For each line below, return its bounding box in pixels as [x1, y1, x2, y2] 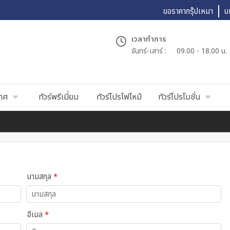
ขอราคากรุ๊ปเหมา [163, 6, 213, 17]
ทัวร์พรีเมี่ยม [39, 91, 79, 103]
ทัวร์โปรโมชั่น [158, 91, 201, 103]
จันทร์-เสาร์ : [131, 45, 166, 56]
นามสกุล [27, 171, 53, 183]
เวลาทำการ [131, 33, 166, 45]
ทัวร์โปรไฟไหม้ [97, 91, 142, 103]
